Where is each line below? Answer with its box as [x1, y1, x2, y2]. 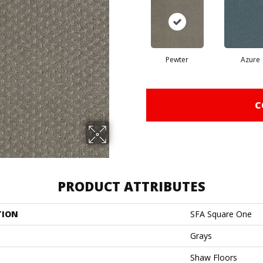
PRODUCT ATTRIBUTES [58, 177, 205, 195]
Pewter [166, 55, 188, 65]
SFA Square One [190, 208, 252, 220]
